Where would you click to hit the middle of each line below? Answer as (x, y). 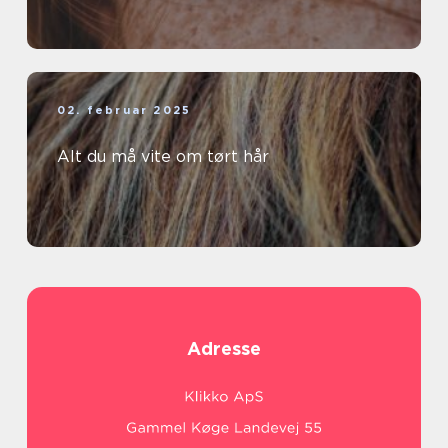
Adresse (224, 348)
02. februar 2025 (124, 109)
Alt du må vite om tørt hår (163, 156)
